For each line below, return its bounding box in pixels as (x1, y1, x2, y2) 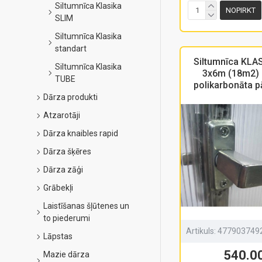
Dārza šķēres (43, 147, 91, 156)
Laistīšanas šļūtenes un (43, 201, 129, 211)
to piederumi (43, 213, 90, 223)
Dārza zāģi (43, 165, 83, 174)
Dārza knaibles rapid (43, 129, 118, 138)
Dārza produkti (43, 92, 98, 102)
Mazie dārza (43, 250, 89, 259)
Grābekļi (43, 183, 73, 192)
